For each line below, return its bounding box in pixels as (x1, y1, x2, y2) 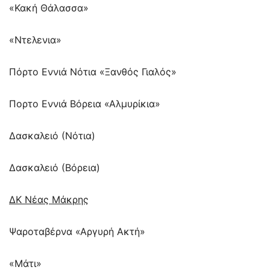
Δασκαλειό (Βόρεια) (9, 161, 100, 174)
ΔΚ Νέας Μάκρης (9, 193, 89, 206)
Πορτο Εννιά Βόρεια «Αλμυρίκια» (9, 97, 160, 110)
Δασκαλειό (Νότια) (9, 129, 95, 142)
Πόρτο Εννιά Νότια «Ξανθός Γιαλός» (9, 65, 177, 78)
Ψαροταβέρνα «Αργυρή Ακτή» (9, 225, 145, 237)
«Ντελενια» (9, 33, 61, 46)
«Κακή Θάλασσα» (9, 1, 89, 14)
